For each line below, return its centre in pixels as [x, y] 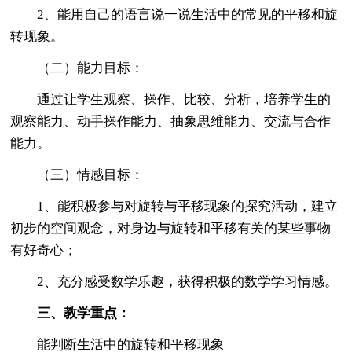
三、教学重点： [71, 313]
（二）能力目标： [77, 68]
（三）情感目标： [77, 174]
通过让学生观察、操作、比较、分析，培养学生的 [171, 99]
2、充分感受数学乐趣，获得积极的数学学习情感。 [174, 281]
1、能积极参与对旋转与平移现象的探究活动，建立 [174, 206]
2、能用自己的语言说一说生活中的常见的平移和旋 [174, 14]
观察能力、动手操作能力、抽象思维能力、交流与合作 [171, 121]
